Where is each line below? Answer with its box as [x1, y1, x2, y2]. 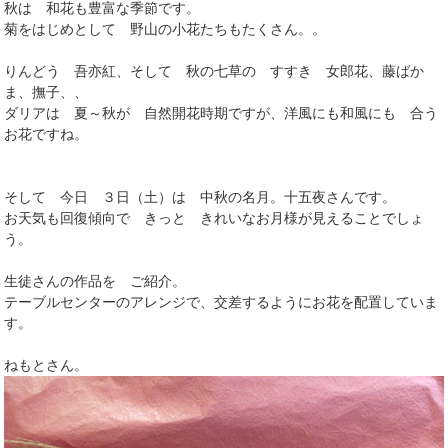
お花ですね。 [4, 125, 89, 142]
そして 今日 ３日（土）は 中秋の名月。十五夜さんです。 [4, 188, 397, 205]
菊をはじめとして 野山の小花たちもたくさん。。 [4, 20, 327, 37]
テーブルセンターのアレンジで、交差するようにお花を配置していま [4, 293, 439, 310]
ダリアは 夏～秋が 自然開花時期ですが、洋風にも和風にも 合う [4, 104, 439, 121]
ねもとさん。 [4, 356, 89, 373]
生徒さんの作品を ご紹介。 [4, 272, 187, 289]
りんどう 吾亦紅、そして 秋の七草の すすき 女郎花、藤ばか [4, 62, 425, 79]
